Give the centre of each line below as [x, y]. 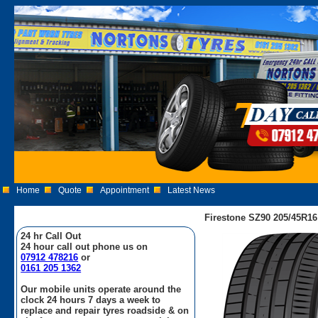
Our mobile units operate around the [101, 289]
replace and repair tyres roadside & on [105, 310]
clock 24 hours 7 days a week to [91, 300]
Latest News [192, 190]
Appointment [125, 190]
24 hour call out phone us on [84, 246]
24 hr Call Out [51, 236]
